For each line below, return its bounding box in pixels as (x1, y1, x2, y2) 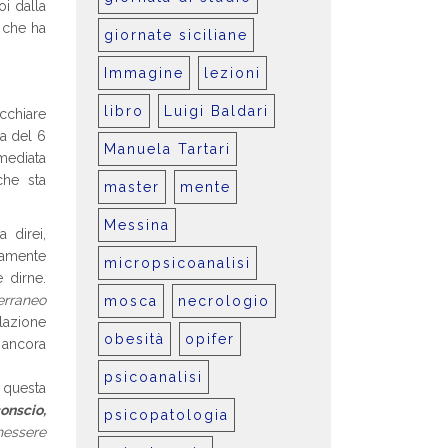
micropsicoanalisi (104, 255, 251, 271)
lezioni (204, 65, 261, 81)
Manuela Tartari (104, 141, 231, 157)
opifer (185, 331, 235, 347)
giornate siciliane (104, 27, 248, 43)
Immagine (104, 65, 184, 81)
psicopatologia (104, 407, 229, 423)
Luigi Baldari (164, 103, 269, 119)
